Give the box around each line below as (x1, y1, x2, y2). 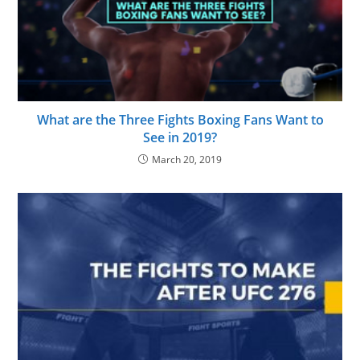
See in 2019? (143, 128, 217, 146)
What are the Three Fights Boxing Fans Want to (36, 110, 324, 129)
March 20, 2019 (152, 152, 222, 166)
